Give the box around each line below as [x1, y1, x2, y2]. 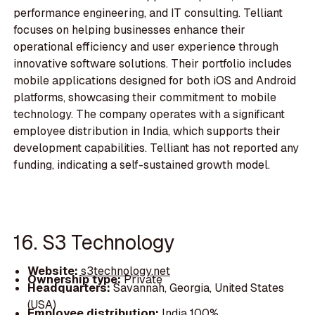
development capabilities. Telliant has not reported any [13, 140, 300, 155]
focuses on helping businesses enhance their [13, 22, 246, 37]
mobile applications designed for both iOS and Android [13, 72, 297, 88]
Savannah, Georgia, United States [112, 281, 284, 296]
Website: [27, 264, 81, 279]
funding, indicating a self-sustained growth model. [13, 157, 271, 172]
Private [123, 272, 162, 288]
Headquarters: [27, 281, 113, 296]
